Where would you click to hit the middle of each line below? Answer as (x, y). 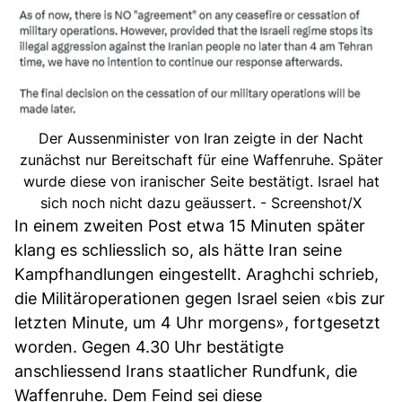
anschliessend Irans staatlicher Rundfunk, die (186, 371)
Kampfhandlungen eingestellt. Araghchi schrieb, (197, 274)
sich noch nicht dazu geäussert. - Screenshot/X (201, 202)
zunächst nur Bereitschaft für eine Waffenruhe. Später (201, 159)
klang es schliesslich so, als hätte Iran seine (178, 249)
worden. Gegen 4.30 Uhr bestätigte (149, 346)
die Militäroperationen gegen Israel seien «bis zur (200, 298)
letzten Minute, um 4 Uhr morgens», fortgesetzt (197, 322)
